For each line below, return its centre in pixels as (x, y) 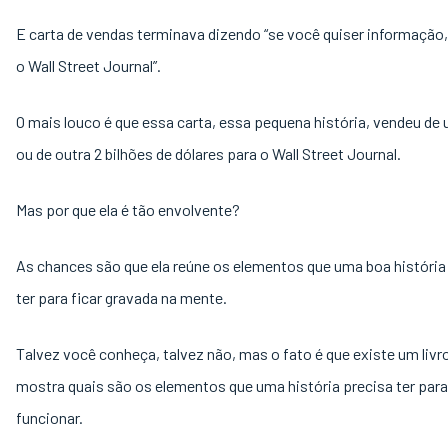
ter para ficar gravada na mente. (123, 297)
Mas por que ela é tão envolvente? (128, 209)
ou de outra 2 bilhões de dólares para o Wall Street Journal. (210, 153)
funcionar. (51, 417)
